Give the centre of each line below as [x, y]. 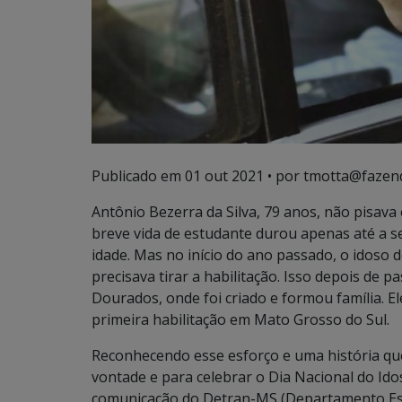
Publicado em [138, 176]
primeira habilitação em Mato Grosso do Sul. [240, 320]
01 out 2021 [224, 176]
